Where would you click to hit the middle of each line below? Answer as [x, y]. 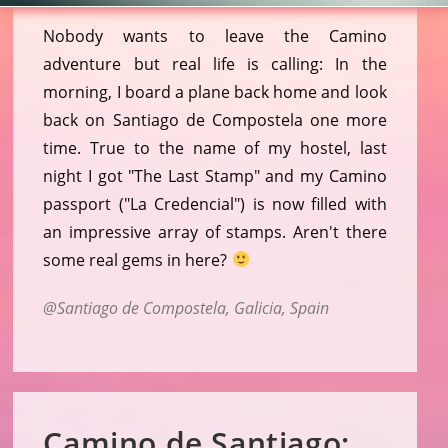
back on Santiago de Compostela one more [215, 119]
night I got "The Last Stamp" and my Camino [215, 175]
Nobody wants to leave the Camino [215, 35]
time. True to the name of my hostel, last [215, 147]
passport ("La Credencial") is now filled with [215, 203]
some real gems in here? [137, 259]
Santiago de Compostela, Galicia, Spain [193, 307]
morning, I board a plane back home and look [215, 91]
